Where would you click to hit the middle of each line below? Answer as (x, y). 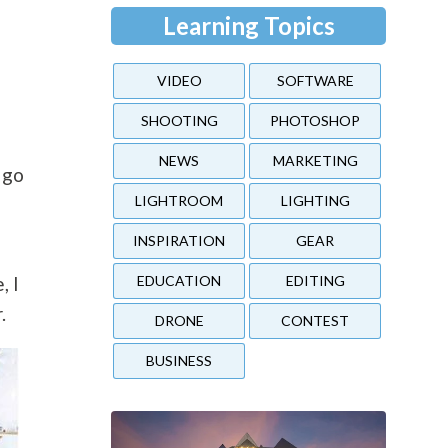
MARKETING (315, 160)
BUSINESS (179, 360)
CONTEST (315, 320)
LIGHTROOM (179, 200)
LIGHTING (315, 200)
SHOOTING (179, 120)
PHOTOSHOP (315, 120)
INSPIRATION (179, 240)
